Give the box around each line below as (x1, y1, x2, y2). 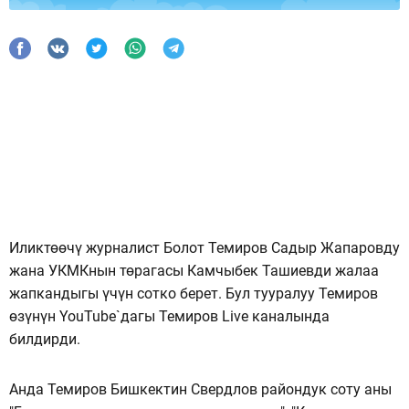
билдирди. (9, 330, 80, 348)
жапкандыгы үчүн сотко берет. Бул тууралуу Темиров (9, 284, 378, 302)
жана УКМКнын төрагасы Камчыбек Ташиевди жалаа (9, 261, 379, 279)
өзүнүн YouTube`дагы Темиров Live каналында (9, 307, 330, 325)
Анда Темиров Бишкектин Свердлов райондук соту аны (9, 380, 392, 398)
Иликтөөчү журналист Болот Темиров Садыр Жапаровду (9, 238, 400, 257)
